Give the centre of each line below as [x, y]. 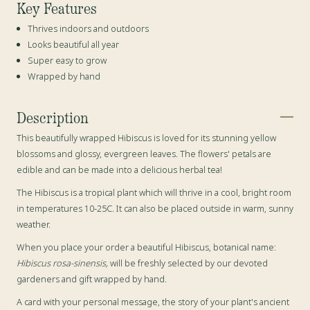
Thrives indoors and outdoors [88, 29]
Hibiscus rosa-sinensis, [62, 263]
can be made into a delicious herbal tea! [142, 170]
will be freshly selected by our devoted [188, 263]
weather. [35, 225]
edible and [39, 170]
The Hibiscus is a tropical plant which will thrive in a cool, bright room [154, 193]
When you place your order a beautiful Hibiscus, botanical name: [146, 247]
